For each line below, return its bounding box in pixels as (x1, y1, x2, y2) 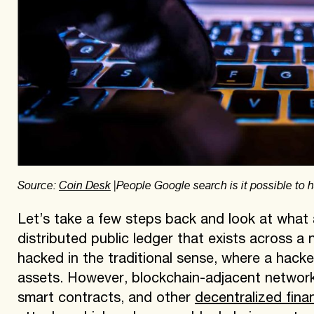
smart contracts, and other (17, 292, 195, 306)
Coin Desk (58, 177, 111, 192)
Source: (17, 177, 59, 192)
